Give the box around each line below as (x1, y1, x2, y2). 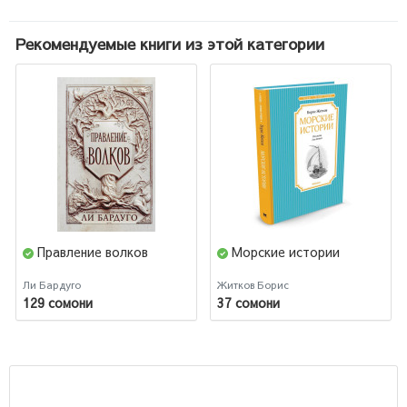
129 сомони (23, 293, 93, 313)
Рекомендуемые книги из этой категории (15, 33, 324, 55)
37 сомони (217, 293, 280, 313)
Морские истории (232, 242, 340, 261)
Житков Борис (217, 277, 289, 292)
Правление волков (37, 242, 148, 261)
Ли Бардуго (23, 277, 81, 292)
